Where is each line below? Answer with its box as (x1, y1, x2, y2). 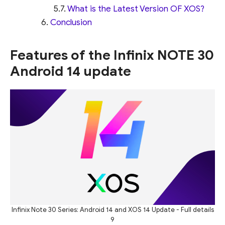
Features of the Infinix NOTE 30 (10, 47, 214, 64)
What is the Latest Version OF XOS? (67, 4, 205, 15)
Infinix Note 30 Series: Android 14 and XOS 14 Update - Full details (11, 205, 214, 214)
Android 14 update (10, 63, 131, 80)
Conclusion (50, 17, 92, 28)
